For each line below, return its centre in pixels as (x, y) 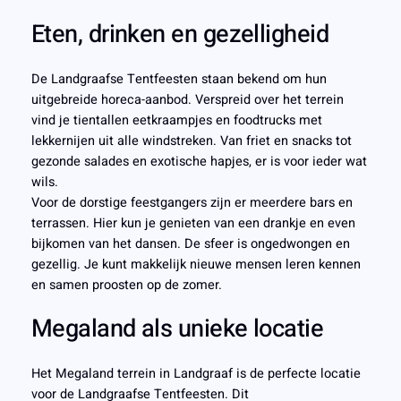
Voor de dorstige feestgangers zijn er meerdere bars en (192, 202)
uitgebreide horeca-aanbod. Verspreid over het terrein (187, 99)
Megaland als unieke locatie (177, 329)
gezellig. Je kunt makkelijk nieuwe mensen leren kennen (196, 264)
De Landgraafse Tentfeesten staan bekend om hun (179, 79)
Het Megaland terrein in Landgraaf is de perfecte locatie (196, 373)
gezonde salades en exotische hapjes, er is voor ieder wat (199, 161)
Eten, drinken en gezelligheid (180, 34)
